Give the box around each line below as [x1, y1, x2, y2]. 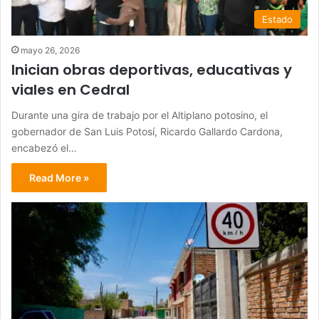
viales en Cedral [11, 79, 130, 100]
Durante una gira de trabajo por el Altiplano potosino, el [11, 108, 268, 121]
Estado [262, 13, 293, 25]
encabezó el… [11, 141, 77, 154]
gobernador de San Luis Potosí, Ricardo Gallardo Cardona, [11, 125, 283, 137]
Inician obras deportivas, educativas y [11, 59, 292, 80]
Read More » [29, 171, 89, 184]
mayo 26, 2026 [21, 44, 80, 56]
